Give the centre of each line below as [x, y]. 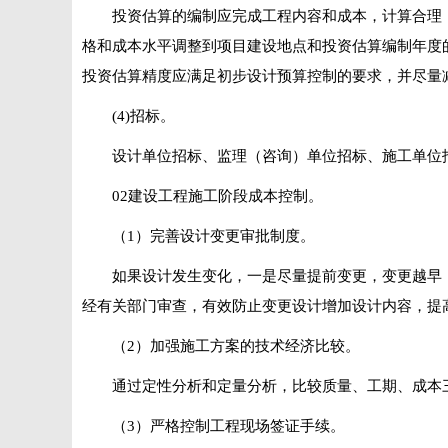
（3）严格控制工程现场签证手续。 [228, 426]
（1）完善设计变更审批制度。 [213, 236]
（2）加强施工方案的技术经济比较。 [236, 346]
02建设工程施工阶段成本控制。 [217, 196]
